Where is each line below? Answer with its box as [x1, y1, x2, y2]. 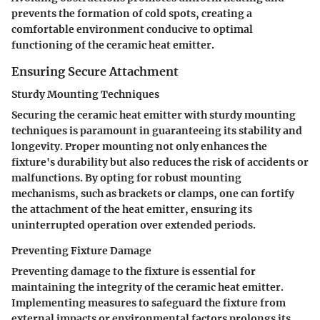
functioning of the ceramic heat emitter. [11, 39, 214, 52]
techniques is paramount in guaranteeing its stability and [11, 124, 302, 138]
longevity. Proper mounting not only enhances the [11, 140, 267, 154]
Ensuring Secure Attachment [11, 64, 179, 79]
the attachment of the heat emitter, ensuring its [11, 203, 252, 216]
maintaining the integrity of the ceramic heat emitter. [11, 281, 284, 294]
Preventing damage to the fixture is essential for [11, 265, 256, 279]
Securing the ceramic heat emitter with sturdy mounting [11, 109, 296, 122]
